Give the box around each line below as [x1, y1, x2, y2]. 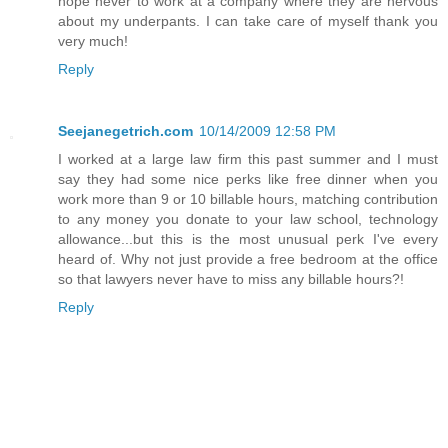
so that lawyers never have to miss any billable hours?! [58, 270, 404, 287]
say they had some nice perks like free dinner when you [58, 170, 438, 187]
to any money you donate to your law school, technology [58, 210, 438, 227]
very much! [58, 32, 128, 49]
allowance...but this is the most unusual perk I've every [58, 230, 438, 247]
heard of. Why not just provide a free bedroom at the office [58, 250, 438, 267]
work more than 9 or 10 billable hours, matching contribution [58, 190, 438, 207]
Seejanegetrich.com [58, 122, 193, 139]
